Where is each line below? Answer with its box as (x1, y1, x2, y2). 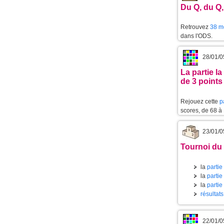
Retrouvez (180, 23, 210, 31)
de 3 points (180, 77, 222, 86)
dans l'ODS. (180, 32, 212, 40)
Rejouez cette (180, 98, 219, 105)
